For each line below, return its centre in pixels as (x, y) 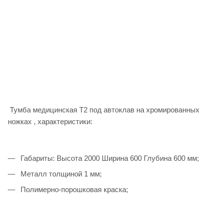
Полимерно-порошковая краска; (74, 189)
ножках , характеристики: (50, 121)
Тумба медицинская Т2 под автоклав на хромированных (104, 109)
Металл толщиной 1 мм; (60, 174)
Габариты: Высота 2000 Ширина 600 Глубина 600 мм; (109, 158)
